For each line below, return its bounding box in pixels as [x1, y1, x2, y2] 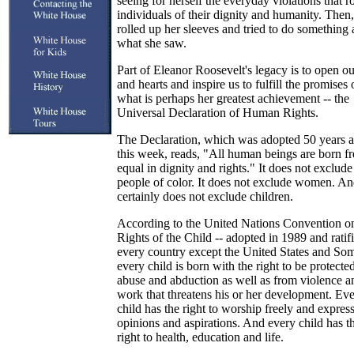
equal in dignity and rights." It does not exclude [117, 161, 352, 175]
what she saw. [117, 36, 186, 50]
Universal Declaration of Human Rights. [117, 106, 318, 119]
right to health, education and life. [117, 330, 284, 344]
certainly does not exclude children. [117, 190, 293, 203]
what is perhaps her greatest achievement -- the [117, 92, 349, 105]
